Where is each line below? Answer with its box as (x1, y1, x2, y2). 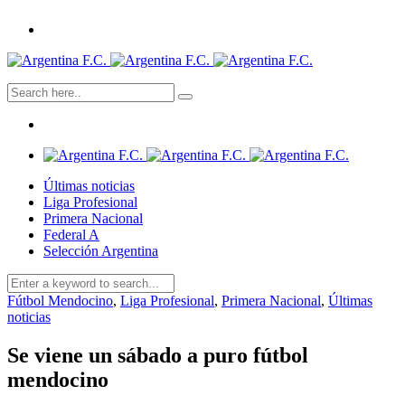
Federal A (43, 227, 99, 242)
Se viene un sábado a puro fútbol (7, 343, 308, 367)
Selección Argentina (43, 243, 158, 259)
